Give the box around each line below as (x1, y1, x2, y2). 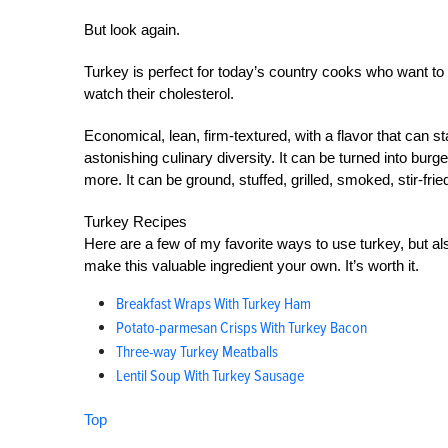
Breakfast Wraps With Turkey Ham (116, 294, 311, 314)
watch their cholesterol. (84, 85, 234, 102)
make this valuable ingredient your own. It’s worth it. (84, 257, 419, 274)
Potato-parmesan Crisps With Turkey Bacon (116, 318, 367, 338)
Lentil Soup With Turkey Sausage (116, 366, 304, 386)
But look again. (84, 21, 180, 38)
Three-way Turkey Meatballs (116, 342, 278, 362)
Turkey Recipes (84, 213, 187, 230)
